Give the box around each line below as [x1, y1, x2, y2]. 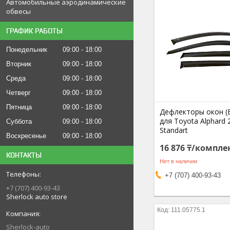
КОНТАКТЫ [6, 151, 42, 159]
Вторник [6, 60, 31, 68]
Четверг [6, 89, 31, 97]
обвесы [6, 7, 31, 16]
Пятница [6, 103, 32, 111]
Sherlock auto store [6, 192, 67, 201]
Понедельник [6, 46, 47, 53]
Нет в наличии [160, 158, 198, 164]
